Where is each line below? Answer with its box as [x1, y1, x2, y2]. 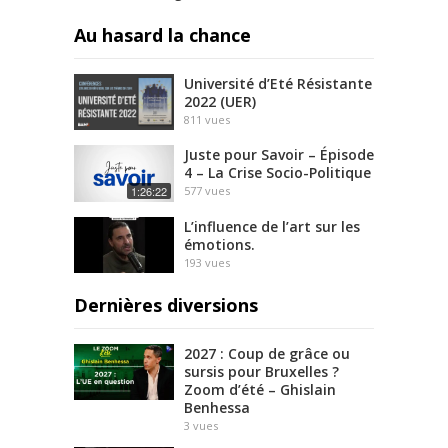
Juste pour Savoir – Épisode [184, 145, 374, 165]
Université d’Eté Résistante [184, 74, 372, 93]
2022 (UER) [184, 92, 256, 111]
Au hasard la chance [74, 23, 251, 47]
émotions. [184, 234, 255, 254]
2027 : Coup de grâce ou [184, 343, 350, 363]
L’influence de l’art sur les [184, 216, 360, 236]
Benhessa [184, 397, 250, 417]
